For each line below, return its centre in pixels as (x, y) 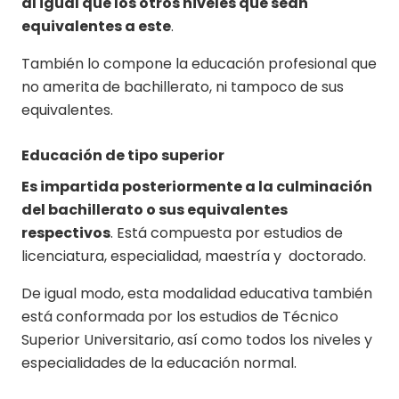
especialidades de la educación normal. (159, 362)
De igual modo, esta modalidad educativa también (197, 293)
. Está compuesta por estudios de (227, 232)
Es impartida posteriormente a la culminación (197, 186)
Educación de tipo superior (124, 155)
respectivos (66, 232)
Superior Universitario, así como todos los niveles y (197, 339)
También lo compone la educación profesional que (199, 63)
